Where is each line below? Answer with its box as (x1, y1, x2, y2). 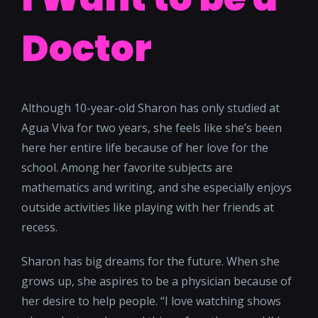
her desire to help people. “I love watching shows (21, 293, 281, 309)
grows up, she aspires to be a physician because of (21, 273, 292, 290)
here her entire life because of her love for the (21, 140, 268, 156)
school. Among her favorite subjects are (21, 160, 233, 176)
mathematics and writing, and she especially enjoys (21, 180, 292, 196)
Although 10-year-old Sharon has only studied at (21, 100, 280, 116)
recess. (21, 219, 57, 236)
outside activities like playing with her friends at (21, 199, 274, 216)
